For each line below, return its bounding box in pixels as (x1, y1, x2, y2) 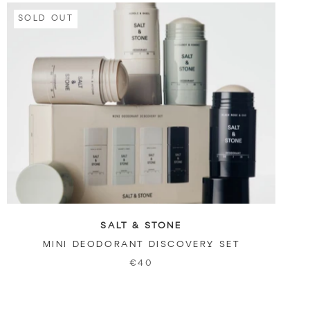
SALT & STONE (100, 221, 182, 230)
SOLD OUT (17, 14, 74, 23)
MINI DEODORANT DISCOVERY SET (42, 239, 240, 249)
